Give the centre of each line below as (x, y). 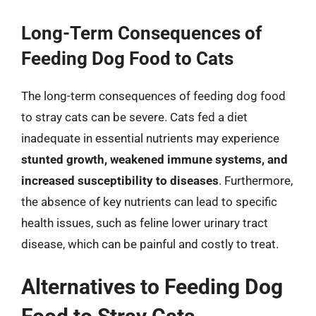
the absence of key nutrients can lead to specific (149, 201)
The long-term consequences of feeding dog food (153, 96)
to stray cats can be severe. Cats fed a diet (134, 117)
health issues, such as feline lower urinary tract (145, 223)
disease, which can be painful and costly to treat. (150, 244)
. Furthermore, (256, 180)
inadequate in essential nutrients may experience (150, 138)
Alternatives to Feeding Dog (152, 287)
